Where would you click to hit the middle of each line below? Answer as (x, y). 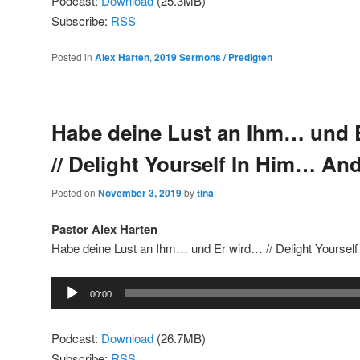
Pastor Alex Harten (104, 229)
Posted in (72, 57)
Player (67, 305)
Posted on (75, 192)
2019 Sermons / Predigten (213, 57)
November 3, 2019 (140, 192)
